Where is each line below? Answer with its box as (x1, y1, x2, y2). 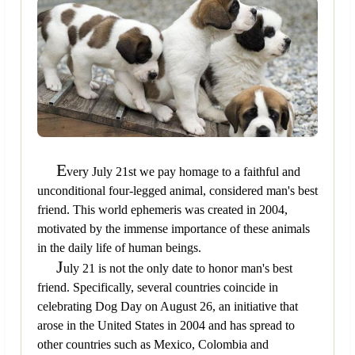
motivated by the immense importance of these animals (37, 222, 310, 236)
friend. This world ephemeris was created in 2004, (37, 203, 288, 217)
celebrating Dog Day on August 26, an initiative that (37, 300, 298, 314)
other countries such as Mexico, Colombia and (37, 338, 269, 352)
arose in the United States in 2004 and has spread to (37, 319, 295, 333)
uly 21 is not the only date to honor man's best (63, 261, 292, 276)
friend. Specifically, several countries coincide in (37, 281, 278, 295)
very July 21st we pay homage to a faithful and (67, 165, 300, 179)
